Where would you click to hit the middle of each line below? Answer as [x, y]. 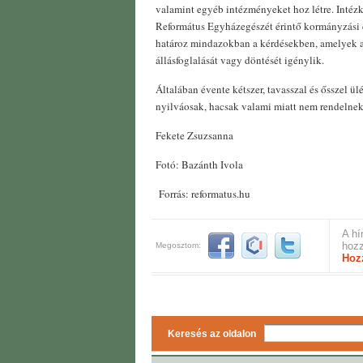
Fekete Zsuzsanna [194, 136]
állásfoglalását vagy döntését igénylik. [240, 60]
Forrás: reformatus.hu [203, 194]
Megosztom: [178, 246]
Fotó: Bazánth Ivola [199, 165]
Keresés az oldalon [212, 334]
